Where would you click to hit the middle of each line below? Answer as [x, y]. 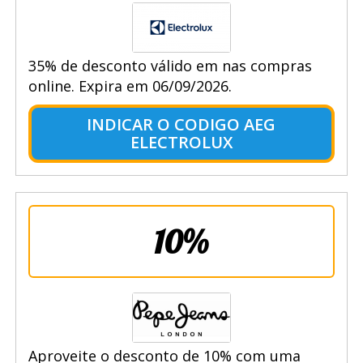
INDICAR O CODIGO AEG [181, 124]
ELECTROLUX [181, 142]
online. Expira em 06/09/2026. [130, 85]
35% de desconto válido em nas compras [170, 65]
